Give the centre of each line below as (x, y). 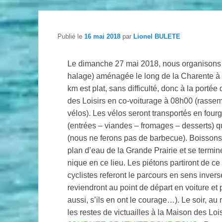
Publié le (71, 37)
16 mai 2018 (102, 37)
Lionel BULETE (157, 37)
